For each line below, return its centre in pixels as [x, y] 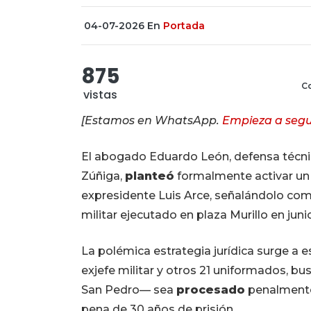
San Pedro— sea [129, 290]
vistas [100, 95]
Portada [184, 26]
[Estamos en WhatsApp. [152, 121]
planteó [150, 176]
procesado [211, 290]
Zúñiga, [103, 176]
